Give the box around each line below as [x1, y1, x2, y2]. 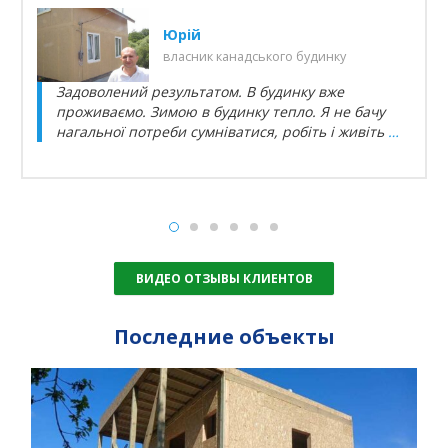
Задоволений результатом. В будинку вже [56, 82, 344, 102]
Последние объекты [113, 322, 335, 350]
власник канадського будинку [163, 47, 346, 65]
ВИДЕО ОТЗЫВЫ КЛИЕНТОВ [135, 269, 313, 287]
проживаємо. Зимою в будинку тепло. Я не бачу [56, 102, 385, 122]
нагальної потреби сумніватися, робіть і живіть [56, 122, 388, 142]
